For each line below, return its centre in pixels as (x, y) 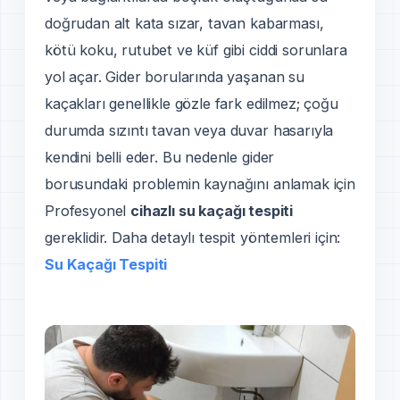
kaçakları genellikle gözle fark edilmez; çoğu (192, 104)
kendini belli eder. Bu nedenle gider (160, 158)
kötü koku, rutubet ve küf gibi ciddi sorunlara (196, 50)
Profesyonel (88, 211)
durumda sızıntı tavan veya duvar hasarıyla (189, 131)
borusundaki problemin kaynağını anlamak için (200, 184)
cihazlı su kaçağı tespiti (212, 211)
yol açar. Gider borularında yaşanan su (175, 77)
